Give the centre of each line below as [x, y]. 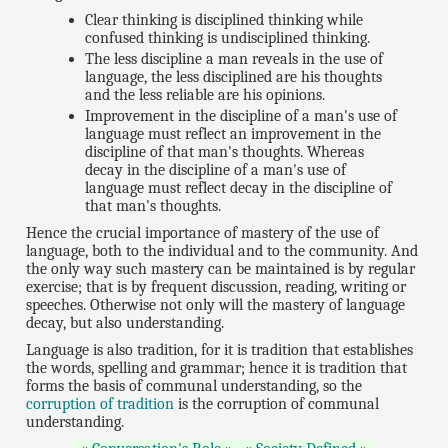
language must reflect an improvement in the [233, 134]
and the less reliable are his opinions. [205, 95]
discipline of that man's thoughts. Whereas [225, 152]
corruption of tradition [100, 404]
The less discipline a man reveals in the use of [234, 59]
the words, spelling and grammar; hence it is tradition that [217, 368]
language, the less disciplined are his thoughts [234, 77]
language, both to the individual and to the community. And [222, 251]
